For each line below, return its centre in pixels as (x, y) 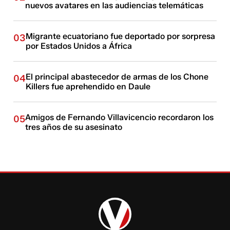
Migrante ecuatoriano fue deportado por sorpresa (121, 36)
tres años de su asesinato (74, 127)
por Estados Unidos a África (79, 46)
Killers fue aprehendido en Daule (88, 86)
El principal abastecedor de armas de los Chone (117, 76)
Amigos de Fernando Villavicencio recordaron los (120, 117)
